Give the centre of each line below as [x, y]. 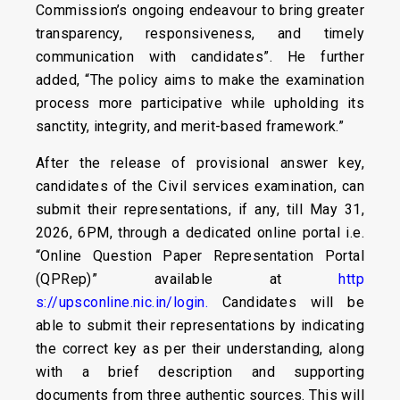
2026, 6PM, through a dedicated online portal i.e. [200, 233]
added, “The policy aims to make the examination [200, 80]
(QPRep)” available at [187, 279]
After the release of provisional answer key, [200, 163]
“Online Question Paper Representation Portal [200, 256]
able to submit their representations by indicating [200, 325]
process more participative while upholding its [200, 103]
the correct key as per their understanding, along [200, 349]
